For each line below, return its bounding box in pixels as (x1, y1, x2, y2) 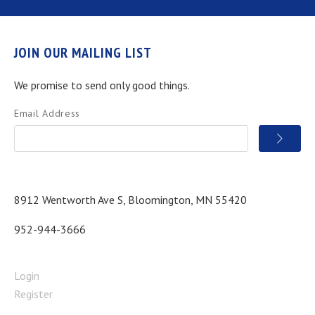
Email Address (14, 106, 81, 120)
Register (14, 286, 53, 301)
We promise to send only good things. (14, 77, 190, 92)
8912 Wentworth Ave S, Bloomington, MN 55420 (14, 192, 247, 207)
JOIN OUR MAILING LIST (14, 43, 152, 62)
